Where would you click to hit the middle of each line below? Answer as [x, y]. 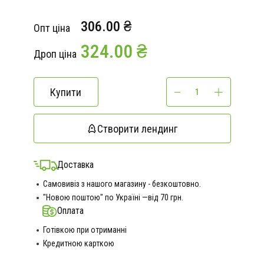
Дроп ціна [55, 54]
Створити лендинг [137, 128]
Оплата [70, 211]
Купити [66, 92]
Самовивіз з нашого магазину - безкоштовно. [122, 184]
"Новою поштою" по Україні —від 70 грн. [113, 197]
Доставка [75, 165]
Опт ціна [52, 28]
